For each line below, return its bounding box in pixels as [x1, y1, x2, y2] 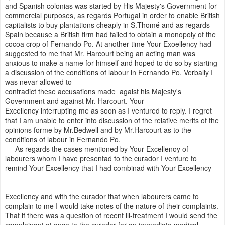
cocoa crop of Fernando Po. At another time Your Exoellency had [5, 39, 211, 49]
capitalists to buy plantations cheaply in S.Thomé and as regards [5, 20, 210, 30]
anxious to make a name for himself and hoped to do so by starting [5, 58, 217, 68]
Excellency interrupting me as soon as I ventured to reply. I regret [5, 105, 212, 116]
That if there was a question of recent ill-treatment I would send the [5, 210, 217, 221]
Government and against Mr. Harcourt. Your [5, 96, 144, 106]
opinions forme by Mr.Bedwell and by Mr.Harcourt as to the [5, 125, 191, 135]
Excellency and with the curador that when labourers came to [5, 191, 199, 202]
